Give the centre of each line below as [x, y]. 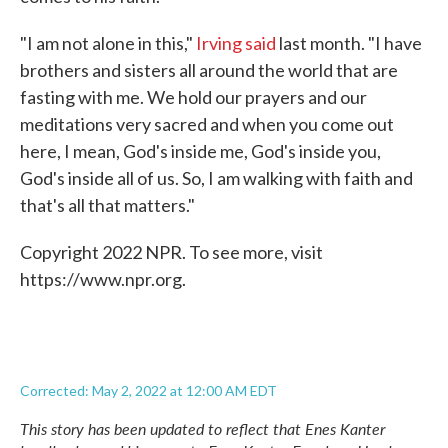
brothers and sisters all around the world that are [209, 70]
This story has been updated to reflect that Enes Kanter [202, 428]
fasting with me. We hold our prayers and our [193, 97]
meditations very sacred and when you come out [207, 124]
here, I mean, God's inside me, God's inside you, [200, 151]
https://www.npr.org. [103, 279]
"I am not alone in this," [108, 43]
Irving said [236, 43]
